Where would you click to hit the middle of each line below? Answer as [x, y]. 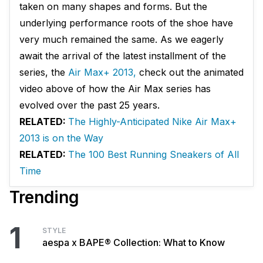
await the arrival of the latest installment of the [123, 56]
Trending [44, 198]
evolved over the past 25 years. [90, 105]
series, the [44, 73]
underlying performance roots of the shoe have [126, 23]
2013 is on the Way [61, 138]
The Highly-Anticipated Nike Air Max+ [152, 122]
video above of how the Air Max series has [115, 89]
